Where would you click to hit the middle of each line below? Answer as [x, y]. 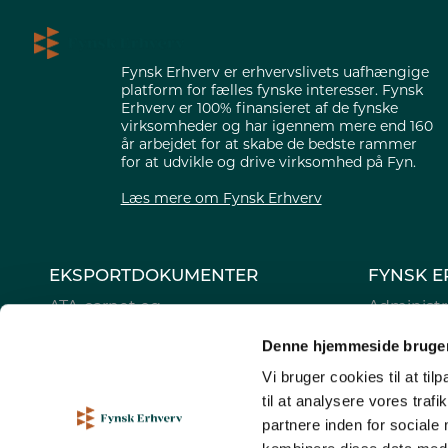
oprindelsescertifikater [139, 326]
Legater [398, 385]
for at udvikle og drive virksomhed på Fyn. [268, 162]
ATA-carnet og [104, 307]
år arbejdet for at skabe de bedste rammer [268, 144]
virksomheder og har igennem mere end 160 [276, 126]
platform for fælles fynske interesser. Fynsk [271, 90]
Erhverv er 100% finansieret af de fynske [259, 108]
